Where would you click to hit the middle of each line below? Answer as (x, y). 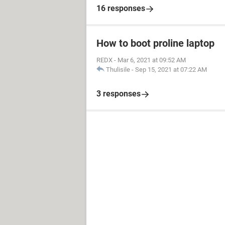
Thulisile (118, 70)
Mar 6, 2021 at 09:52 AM (152, 60)
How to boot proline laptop (155, 43)
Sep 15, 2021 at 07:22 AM (171, 70)
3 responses (119, 94)
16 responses (121, 8)
